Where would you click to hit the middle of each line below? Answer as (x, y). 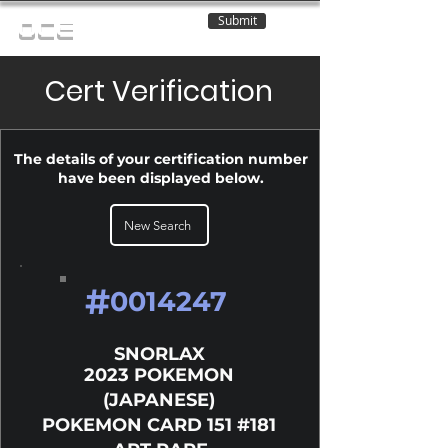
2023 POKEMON (159, 375)
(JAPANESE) (159, 400)
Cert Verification (159, 91)
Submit (237, 20)
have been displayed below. (160, 178)
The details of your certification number (160, 159)
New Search (157, 225)
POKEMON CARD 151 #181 (159, 425)
